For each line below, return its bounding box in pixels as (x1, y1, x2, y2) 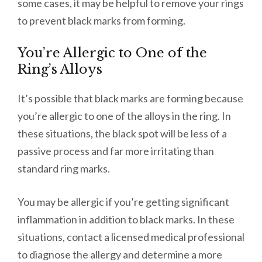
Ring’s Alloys (18, 61, 102, 78)
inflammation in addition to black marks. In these (18, 213, 235, 226)
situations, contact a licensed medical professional (18, 230, 244, 244)
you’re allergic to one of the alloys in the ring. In (18, 109, 231, 123)
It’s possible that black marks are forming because (18, 92, 243, 105)
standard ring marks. (18, 162, 112, 175)
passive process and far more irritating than (18, 144, 214, 158)
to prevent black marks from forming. (18, 14, 187, 27)
